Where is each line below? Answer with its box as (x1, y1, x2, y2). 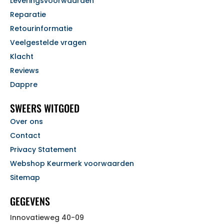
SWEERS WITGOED (10, 100, 79, 116)
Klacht (10, 51, 33, 62)
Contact (10, 130, 40, 141)
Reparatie (10, 9, 46, 20)
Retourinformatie (10, 23, 72, 34)
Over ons (10, 116, 43, 127)
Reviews (10, 65, 39, 76)
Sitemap (10, 172, 40, 183)
